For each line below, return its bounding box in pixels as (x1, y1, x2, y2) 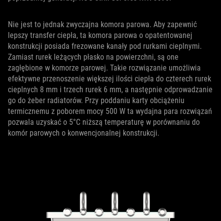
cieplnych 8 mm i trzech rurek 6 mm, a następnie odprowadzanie (8, 84, 213, 94)
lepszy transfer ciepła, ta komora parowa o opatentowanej (8, 30, 192, 40)
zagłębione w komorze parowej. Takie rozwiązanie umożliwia (8, 63, 201, 73)
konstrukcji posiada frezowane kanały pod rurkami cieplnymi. (8, 41, 202, 51)
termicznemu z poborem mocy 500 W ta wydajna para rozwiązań (8, 106, 212, 116)
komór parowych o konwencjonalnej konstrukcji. (8, 128, 159, 138)
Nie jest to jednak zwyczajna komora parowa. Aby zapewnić (8, 19, 197, 29)
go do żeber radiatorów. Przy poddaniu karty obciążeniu (8, 95, 184, 105)
